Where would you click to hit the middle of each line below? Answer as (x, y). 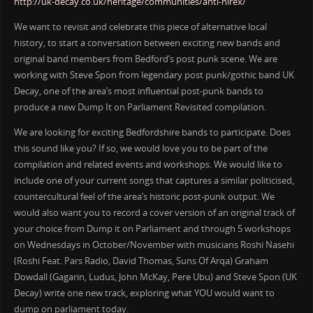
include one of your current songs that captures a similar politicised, (154, 180)
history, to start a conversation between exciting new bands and (147, 43)
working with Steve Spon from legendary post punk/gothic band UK (154, 75)
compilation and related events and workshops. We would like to (148, 164)
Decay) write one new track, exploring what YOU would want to (144, 293)
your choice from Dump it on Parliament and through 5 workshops (152, 228)
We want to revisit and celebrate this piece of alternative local (140, 27)
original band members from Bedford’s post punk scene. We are (145, 59)
